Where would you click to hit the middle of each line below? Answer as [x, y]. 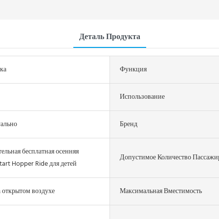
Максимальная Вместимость [161, 191]
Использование [142, 97]
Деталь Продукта [109, 37]
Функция [133, 69]
